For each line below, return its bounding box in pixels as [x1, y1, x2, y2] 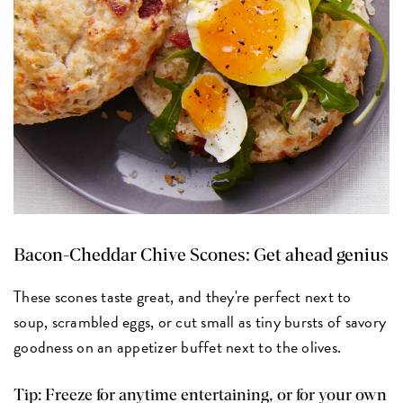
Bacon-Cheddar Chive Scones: [13, 246, 251, 264]
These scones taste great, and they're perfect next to [13, 283, 352, 309]
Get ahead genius [250, 246, 390, 264]
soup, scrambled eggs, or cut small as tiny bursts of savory [13, 309, 387, 334]
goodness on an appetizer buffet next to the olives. [13, 334, 342, 359]
